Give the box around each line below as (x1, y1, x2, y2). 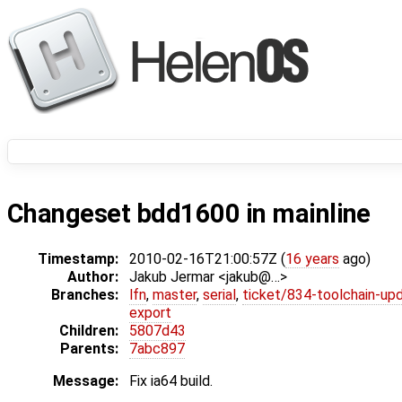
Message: (53, 372, 118, 390)
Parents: (60, 340, 118, 358)
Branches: (51, 286, 118, 304)
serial (203, 286, 236, 304)
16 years (285, 250, 339, 268)
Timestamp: (38, 250, 118, 268)
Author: (67, 268, 118, 286)
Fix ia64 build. (129, 372, 213, 390)
